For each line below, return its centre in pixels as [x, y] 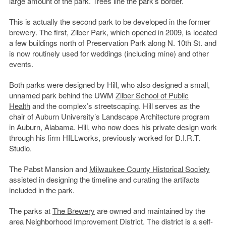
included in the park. [42, 190]
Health [19, 106]
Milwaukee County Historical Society [149, 169]
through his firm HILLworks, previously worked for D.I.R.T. [104, 138]
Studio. [20, 148]
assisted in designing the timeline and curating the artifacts [104, 180]
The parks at [31, 211]
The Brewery [73, 211]
